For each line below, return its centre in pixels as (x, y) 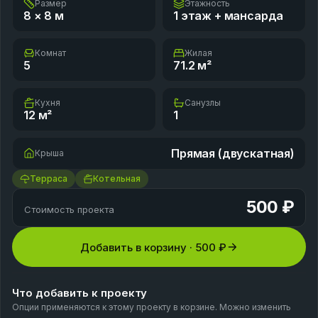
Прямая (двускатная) (233, 154)
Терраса (49, 179)
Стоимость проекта (69, 210)
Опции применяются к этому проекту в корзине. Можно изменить (152, 307)
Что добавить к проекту (80, 293)
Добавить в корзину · (138, 247)
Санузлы (203, 103)
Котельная (117, 179)
